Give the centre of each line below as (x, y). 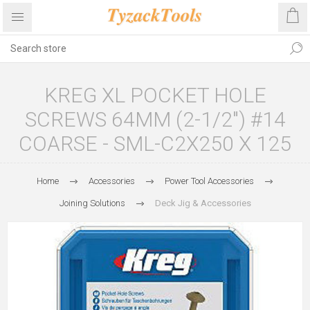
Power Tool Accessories (209, 181)
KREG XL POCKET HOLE (155, 95)
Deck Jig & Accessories (203, 203)
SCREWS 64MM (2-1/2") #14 (155, 119)
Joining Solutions (92, 203)
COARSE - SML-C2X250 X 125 (155, 144)
